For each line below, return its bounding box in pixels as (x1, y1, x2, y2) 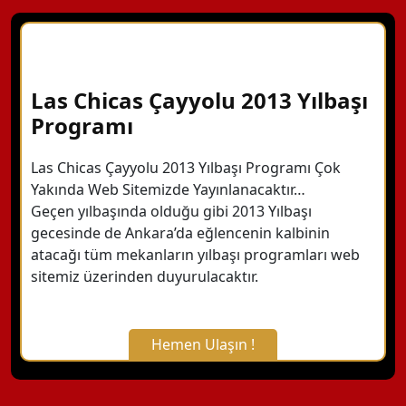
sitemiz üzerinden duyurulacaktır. (31, 266, 258, 286)
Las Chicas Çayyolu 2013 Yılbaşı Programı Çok (31, 157, 341, 178)
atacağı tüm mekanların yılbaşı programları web (31, 244, 360, 265)
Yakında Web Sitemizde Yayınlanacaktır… (31, 179, 305, 199)
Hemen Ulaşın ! (151, 334, 255, 354)
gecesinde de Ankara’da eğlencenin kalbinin (31, 222, 330, 243)
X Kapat (177, 365, 229, 385)
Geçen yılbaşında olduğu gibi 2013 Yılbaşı (31, 200, 312, 221)
